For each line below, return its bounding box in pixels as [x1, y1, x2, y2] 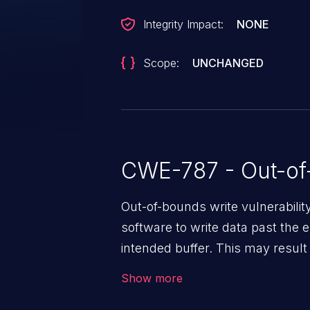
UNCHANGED [192, 56, 264, 70]
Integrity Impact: [143, 17, 224, 31]
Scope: [143, 56, 179, 70]
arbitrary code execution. [121, 262, 265, 277]
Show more [121, 271, 183, 286]
